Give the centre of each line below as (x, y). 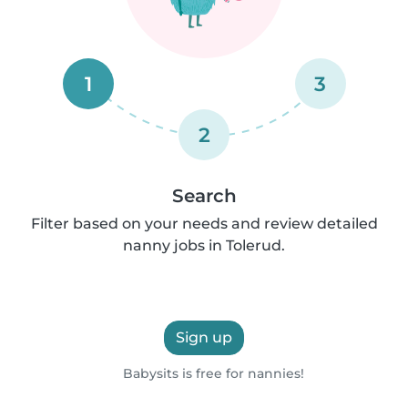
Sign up (204, 337)
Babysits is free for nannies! (212, 373)
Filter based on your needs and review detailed (204, 224)
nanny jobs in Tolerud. (204, 245)
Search (204, 196)
